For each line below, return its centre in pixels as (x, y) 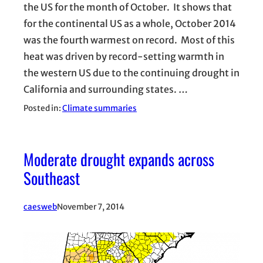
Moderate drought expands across (119, 159)
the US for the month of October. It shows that (128, 7)
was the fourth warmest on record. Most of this (129, 40)
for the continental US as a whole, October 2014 (130, 24)
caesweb (40, 207)
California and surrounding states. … (106, 90)
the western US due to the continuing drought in (131, 73)
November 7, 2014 (91, 207)
